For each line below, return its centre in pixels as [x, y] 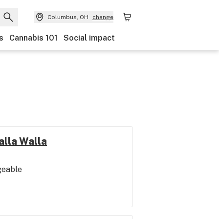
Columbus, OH [68, 17]
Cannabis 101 [33, 38]
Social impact [89, 38]
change [103, 17]
